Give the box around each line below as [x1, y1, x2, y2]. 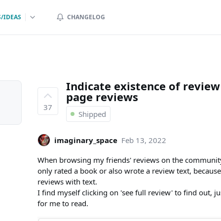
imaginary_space [54, 135, 117, 145]
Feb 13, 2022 [121, 135, 166, 145]
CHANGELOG [67, 13, 105, 21]
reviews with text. [37, 177, 97, 186]
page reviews [66, 89, 138, 104]
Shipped [78, 109, 106, 119]
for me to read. [37, 198, 88, 208]
